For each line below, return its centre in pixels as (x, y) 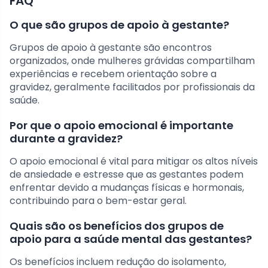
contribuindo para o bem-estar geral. (98, 200)
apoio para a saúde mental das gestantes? (131, 239)
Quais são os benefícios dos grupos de (117, 226)
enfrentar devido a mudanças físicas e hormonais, (127, 187)
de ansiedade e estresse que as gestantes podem (127, 174)
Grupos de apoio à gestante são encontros (111, 47)
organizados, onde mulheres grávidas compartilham (132, 60)
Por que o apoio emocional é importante (121, 125)
